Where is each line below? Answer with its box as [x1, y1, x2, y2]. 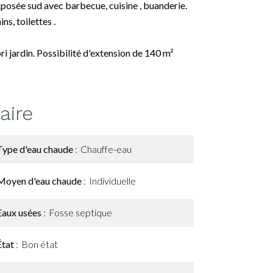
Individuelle [89, 175, 136, 186]
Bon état [21, 238, 58, 250]
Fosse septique [49, 207, 112, 218]
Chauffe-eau [80, 143, 132, 155]
